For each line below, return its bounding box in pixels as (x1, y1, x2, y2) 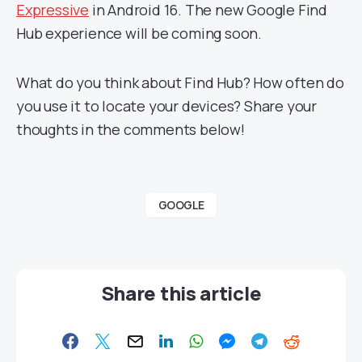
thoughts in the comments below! (16, 120, 245, 139)
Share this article (100, 280, 262, 306)
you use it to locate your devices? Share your (16, 96, 317, 116)
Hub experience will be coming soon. (16, 23, 262, 43)
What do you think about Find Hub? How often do (16, 73, 344, 92)
